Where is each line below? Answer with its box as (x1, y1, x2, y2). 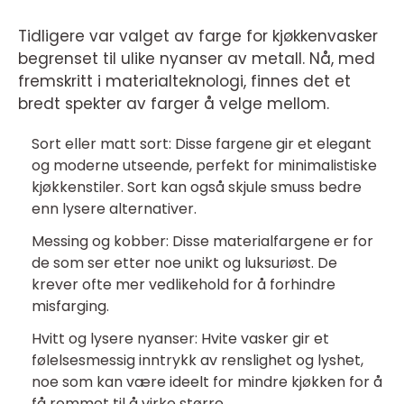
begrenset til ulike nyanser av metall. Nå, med (18, 48, 375, 70)
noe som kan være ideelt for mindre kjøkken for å (32, 372, 382, 393)
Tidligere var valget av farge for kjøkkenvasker (18, 25, 378, 48)
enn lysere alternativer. (32, 198, 197, 220)
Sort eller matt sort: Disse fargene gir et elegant (32, 133, 372, 155)
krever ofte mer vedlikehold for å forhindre (32, 274, 335, 296)
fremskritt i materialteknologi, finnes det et (18, 70, 351, 93)
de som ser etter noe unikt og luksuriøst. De (32, 252, 337, 274)
